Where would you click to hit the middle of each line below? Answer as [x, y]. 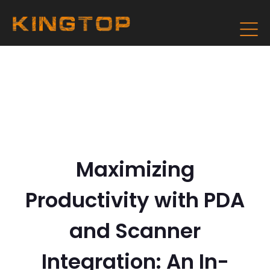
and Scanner [135, 231]
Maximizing [135, 169]
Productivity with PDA [135, 200]
